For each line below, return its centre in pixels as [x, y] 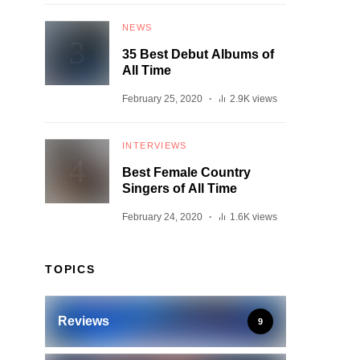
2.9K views [254, 99]
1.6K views [254, 217]
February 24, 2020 [162, 217]
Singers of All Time [180, 188]
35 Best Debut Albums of [198, 54]
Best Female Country [186, 172]
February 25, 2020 [162, 99]
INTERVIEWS [155, 145]
